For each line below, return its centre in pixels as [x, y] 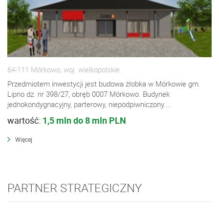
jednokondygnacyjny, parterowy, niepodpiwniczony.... [89, 104]
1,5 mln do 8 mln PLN [84, 120]
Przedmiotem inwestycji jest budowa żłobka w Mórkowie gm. [104, 84]
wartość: [25, 120]
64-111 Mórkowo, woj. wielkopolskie [64, 69]
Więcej [24, 139]
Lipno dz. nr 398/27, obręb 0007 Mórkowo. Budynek [88, 94]
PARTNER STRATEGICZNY [75, 187]
